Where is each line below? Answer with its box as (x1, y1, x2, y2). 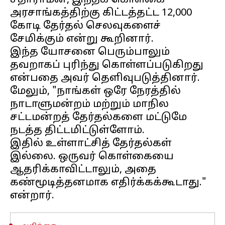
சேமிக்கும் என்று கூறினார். (10, 33, 154, 45)
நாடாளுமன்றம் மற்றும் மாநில (10, 98, 169, 110)
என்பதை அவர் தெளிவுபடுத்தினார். (10, 72, 200, 84)
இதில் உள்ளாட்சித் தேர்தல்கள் (10, 138, 172, 150)
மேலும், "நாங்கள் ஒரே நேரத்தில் (10, 85, 181, 97)
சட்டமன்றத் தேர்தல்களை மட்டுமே (10, 111, 187, 124)
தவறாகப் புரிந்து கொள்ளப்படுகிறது (10, 59, 203, 71)
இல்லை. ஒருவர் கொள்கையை (10, 151, 174, 163)
